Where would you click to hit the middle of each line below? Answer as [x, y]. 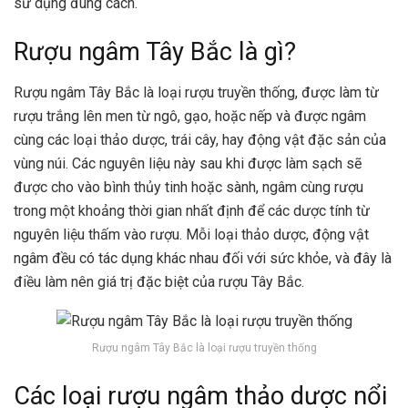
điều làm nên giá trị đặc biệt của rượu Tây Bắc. [159, 282]
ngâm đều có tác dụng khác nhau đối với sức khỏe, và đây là [203, 259]
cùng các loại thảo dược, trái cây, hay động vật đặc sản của [200, 140]
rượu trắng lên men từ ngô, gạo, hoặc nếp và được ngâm [190, 117]
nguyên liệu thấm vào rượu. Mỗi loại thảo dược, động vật [191, 235]
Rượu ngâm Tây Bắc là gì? [155, 52]
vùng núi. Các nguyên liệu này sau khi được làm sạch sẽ [188, 164]
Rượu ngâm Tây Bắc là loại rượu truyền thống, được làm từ [196, 93]
